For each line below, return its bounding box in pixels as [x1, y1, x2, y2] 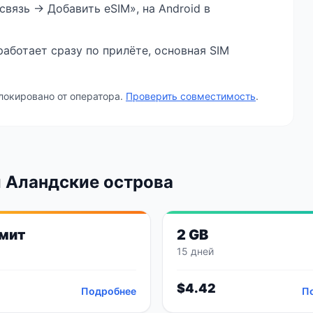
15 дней [177, 245, 214, 257]
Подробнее [81, 285, 136, 297]
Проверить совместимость [126, 90, 256, 102]
